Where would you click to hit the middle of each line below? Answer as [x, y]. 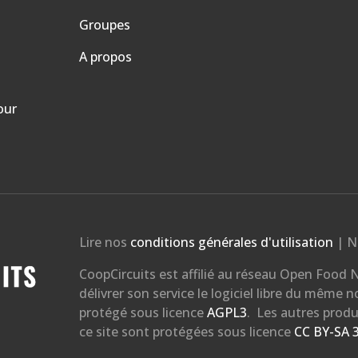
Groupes [104, 24]
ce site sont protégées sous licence [186, 332]
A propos [105, 56]
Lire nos [103, 243]
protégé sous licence [143, 313]
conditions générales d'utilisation [233, 243]
